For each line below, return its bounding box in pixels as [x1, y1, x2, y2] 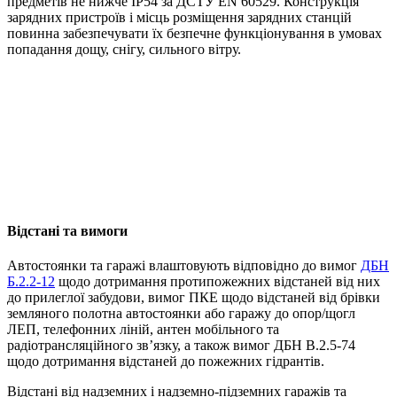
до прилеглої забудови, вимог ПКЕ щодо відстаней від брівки [7, 290, 380, 306]
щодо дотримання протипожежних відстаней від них [55, 274, 380, 290]
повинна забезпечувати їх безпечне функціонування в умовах [7, 25, 382, 41]
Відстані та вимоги [7, 223, 128, 239]
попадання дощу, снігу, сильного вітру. [7, 41, 241, 57]
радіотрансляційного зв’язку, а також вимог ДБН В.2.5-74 [7, 338, 355, 354]
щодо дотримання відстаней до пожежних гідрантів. [7, 354, 324, 370]
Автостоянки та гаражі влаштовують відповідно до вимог [7, 258, 361, 274]
